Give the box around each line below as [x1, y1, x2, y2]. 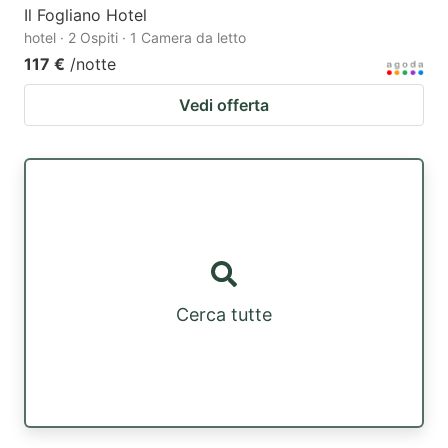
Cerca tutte [176, 304, 272, 326]
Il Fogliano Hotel [24, 4, 147, 25]
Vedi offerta [179, 94, 269, 115]
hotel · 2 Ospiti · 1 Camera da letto [24, 28, 246, 46]
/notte [70, 53, 116, 74]
